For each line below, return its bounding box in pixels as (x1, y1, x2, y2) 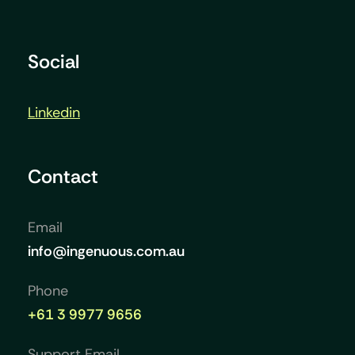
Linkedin (28, 102, 80, 122)
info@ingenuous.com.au (28, 241, 185, 261)
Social (28, 48, 79, 74)
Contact (28, 163, 98, 189)
